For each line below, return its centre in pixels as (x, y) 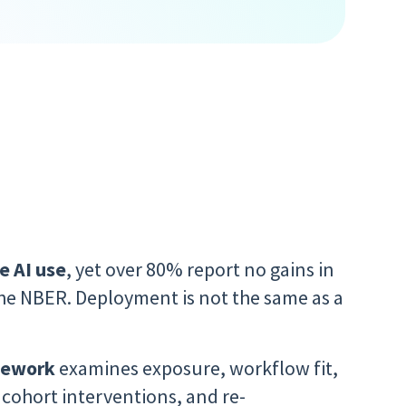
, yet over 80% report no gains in (201, 269)
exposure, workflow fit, (241, 368)
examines (99, 368)
